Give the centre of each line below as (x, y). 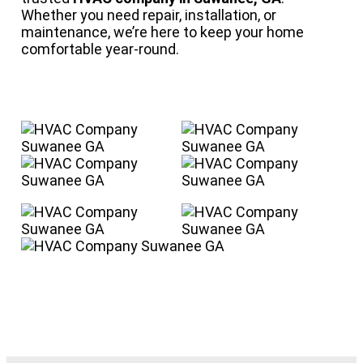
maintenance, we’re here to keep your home (162, 32)
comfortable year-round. (100, 49)
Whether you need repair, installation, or (149, 15)
